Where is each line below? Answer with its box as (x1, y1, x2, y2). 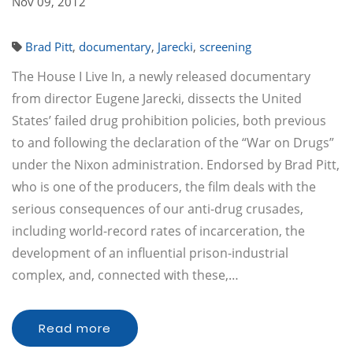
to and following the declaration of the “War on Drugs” (12, 134, 334, 151)
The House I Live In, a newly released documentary (12, 68, 310, 85)
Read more (39, 320, 111, 336)
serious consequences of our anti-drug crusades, (12, 200, 303, 217)
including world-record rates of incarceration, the (12, 222, 305, 240)
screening (199, 39, 251, 54)
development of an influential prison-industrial (12, 244, 288, 262)
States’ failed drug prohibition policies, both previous (12, 112, 326, 129)
